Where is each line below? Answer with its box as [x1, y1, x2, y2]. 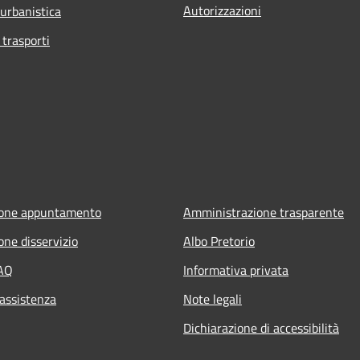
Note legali [183, 289, 242, 309]
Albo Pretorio [183, 231, 255, 252]
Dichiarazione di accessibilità [183, 318, 339, 338]
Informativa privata [183, 260, 288, 280]
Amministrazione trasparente [183, 202, 344, 223]
